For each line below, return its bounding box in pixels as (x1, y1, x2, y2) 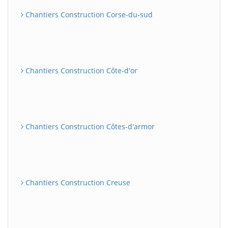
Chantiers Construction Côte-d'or (23, 66, 137, 75)
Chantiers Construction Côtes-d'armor (23, 122, 155, 131)
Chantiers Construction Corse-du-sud (23, 10, 153, 19)
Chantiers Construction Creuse (23, 178, 130, 187)
